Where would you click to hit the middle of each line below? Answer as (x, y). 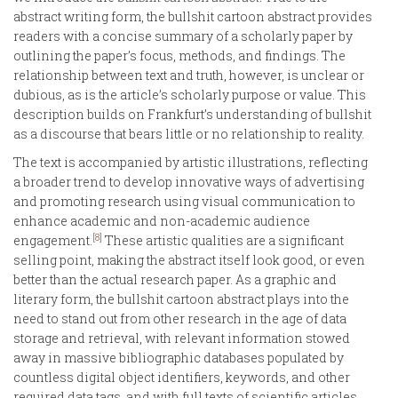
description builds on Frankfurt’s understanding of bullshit (192, 114)
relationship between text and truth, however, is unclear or (189, 75)
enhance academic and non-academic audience (162, 220)
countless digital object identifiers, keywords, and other (182, 377)
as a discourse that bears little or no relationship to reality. (189, 133)
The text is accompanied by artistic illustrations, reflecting (191, 162)
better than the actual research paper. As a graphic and (175, 279)
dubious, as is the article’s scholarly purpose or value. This (190, 94)
